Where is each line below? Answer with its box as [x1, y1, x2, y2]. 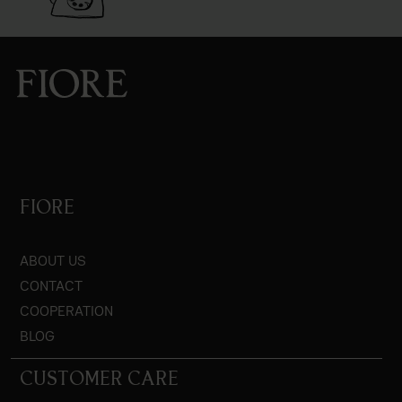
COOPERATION [20, 301, 113, 320]
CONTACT [20, 275, 83, 295]
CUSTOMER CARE [20, 370, 179, 389]
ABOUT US [20, 250, 86, 270]
